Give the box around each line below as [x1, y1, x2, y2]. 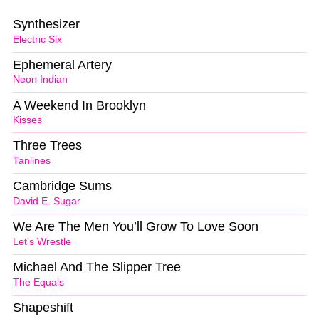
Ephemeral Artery [13, 57, 112, 72]
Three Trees [13, 138, 82, 153]
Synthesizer [13, 16, 80, 31]
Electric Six [13, 33, 62, 45]
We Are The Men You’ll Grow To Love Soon [13, 219, 258, 234]
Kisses [13, 115, 42, 126]
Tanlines [13, 155, 51, 167]
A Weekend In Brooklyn [13, 98, 146, 113]
